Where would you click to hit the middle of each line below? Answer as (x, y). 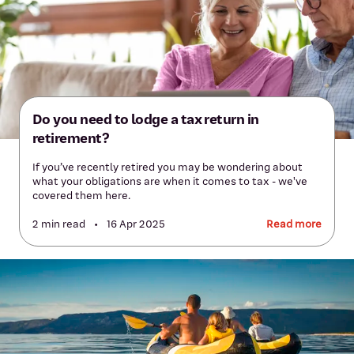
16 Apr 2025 (135, 224)
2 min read (60, 224)
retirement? (71, 138)
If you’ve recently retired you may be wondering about (168, 167)
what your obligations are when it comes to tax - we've (170, 181)
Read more (294, 224)
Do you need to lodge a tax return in (146, 119)
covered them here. (81, 196)
